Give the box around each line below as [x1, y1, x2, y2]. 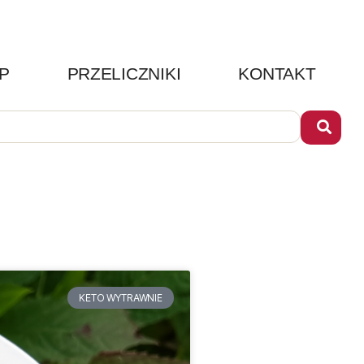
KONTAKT [238, 64, 316, 84]
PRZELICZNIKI [67, 64, 181, 84]
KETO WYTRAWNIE [79, 291, 162, 304]
